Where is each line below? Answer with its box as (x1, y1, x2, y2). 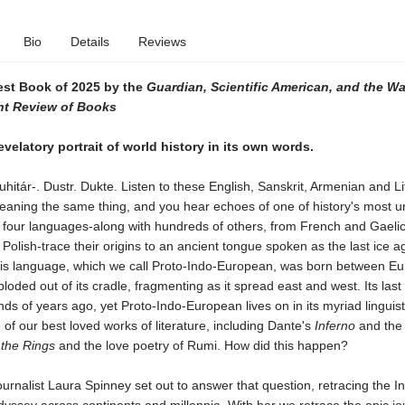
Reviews (137, 34, 186, 49)
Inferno (314, 318, 355, 333)
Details (70, 34, 109, 49)
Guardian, (146, 80, 207, 94)
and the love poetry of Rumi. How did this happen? (54, 338, 348, 353)
